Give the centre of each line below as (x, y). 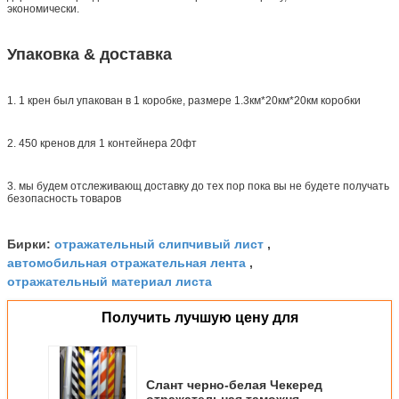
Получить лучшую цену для (199, 317)
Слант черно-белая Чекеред (234, 384)
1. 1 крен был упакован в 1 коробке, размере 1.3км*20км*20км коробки (184, 100)
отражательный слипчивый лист (159, 243)
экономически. (43, 8)
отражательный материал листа (110, 280)
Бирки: (31, 244)
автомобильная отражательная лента (126, 261)
